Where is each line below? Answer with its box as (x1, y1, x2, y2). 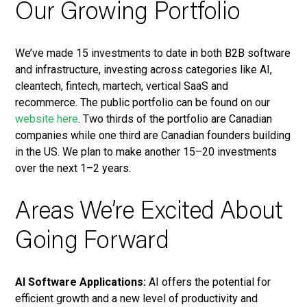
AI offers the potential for (146, 275, 271, 289)
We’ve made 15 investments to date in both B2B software (15, 47, 291, 60)
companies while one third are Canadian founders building (15, 129, 291, 143)
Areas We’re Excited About (15, 201, 283, 226)
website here (15, 112, 79, 126)
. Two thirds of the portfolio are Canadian (78, 112, 273, 126)
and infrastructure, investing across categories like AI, (15, 63, 273, 77)
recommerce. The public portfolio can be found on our (15, 96, 271, 110)
